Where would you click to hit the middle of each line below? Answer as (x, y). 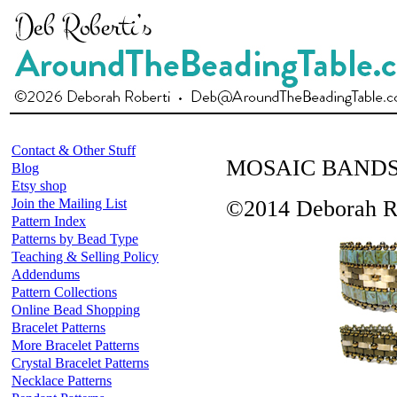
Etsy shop (39, 186)
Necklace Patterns (62, 381)
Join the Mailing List (69, 203)
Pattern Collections (64, 292)
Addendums (46, 274)
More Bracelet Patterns (75, 345)
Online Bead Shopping (76, 310)
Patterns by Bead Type (75, 239)
